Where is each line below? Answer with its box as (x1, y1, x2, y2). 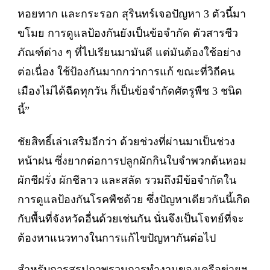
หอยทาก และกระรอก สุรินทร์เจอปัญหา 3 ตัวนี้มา (17, 7, 246, 20)
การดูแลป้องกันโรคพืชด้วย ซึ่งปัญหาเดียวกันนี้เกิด (17, 193, 250, 206)
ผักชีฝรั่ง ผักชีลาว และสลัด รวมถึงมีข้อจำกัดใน (17, 174, 236, 186)
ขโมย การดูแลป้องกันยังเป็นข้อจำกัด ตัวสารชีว (17, 27, 238, 39)
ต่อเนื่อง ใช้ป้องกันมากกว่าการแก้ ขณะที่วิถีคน (17, 65, 234, 78)
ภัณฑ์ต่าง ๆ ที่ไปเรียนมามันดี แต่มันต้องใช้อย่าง (17, 46, 241, 58)
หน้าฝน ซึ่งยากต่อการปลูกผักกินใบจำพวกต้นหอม (17, 154, 246, 167)
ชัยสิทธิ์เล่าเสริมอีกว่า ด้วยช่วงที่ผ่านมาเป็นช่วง (17, 135, 235, 148)
